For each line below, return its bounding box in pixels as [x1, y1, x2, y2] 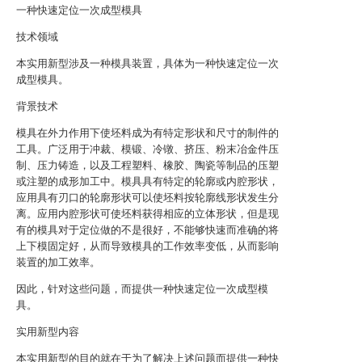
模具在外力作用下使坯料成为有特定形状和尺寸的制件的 [16, 127, 279, 139]
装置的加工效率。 [16, 256, 100, 268]
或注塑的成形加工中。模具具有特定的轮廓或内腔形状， [16, 175, 279, 187]
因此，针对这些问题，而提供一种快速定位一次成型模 [16, 283, 268, 295]
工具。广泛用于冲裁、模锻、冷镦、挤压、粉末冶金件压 [16, 143, 279, 155]
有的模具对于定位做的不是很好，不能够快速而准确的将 [16, 224, 279, 236]
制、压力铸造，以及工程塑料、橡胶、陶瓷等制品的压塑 [16, 159, 279, 171]
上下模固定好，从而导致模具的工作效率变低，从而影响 [16, 240, 279, 252]
